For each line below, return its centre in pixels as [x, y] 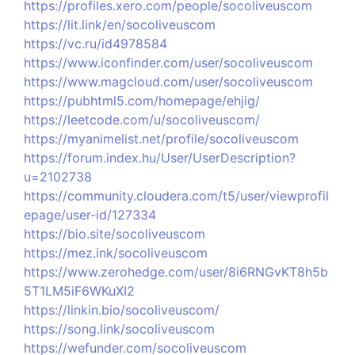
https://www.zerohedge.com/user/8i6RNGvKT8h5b [176, 272]
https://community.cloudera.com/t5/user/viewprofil [176, 196]
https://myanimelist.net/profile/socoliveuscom [161, 139]
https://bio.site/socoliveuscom [115, 234]
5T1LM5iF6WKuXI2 [79, 291]
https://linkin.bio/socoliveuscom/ [122, 310]
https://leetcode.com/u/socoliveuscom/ [142, 120]
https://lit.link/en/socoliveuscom [120, 25]
